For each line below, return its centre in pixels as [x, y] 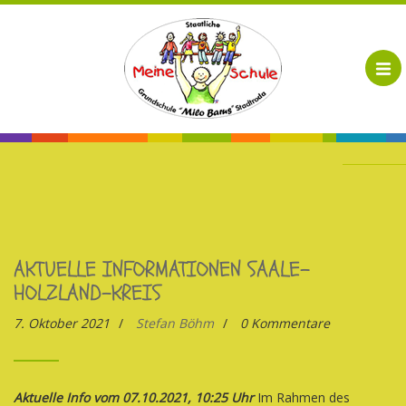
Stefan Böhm [175, 323]
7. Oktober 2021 [62, 323]
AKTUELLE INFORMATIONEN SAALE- [162, 270]
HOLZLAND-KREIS [87, 293]
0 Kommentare [285, 323]
